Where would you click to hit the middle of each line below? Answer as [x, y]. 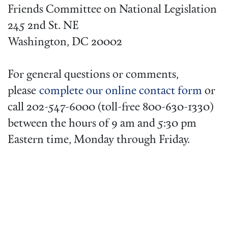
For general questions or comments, [93, 75]
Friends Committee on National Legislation [112, 10]
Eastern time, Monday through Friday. [99, 140]
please [23, 92]
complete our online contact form [121, 92]
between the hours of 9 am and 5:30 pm [102, 124]
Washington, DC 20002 [65, 43]
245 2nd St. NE [43, 26]
